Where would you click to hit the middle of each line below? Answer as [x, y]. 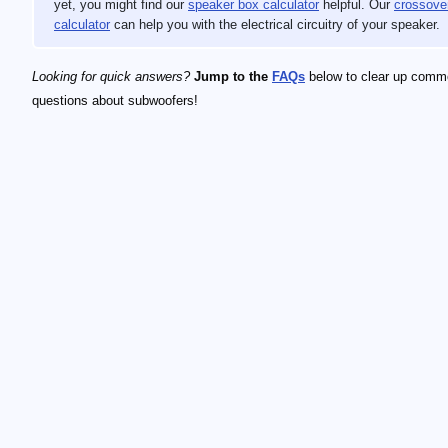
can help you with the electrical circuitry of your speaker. [275, 24]
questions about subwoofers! [115, 100]
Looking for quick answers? [111, 76]
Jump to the [233, 76]
